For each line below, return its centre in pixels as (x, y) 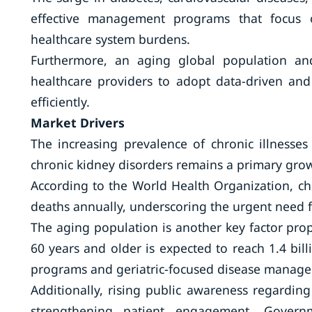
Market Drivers (77, 123)
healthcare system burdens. (110, 39)
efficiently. (60, 102)
